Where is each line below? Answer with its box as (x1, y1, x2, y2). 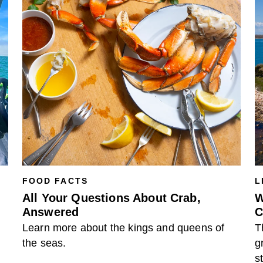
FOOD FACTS (22, 176, 88, 186)
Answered (22, 205, 79, 218)
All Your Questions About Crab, (22, 191, 201, 204)
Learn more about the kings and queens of (22, 222, 225, 234)
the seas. (22, 237, 66, 249)
